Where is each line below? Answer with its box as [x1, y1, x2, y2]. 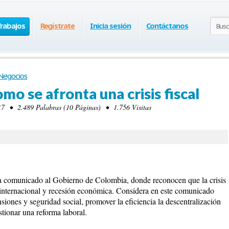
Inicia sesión [90, 21, 131, 31]
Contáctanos [146, 21, 189, 31]
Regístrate [40, 21, 75, 31]
